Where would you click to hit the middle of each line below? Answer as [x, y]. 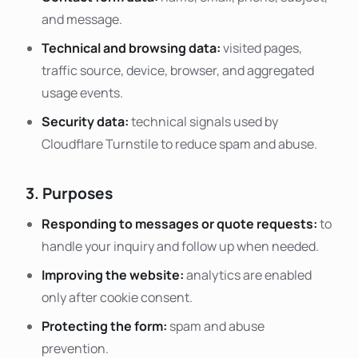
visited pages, [261, 48]
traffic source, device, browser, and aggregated [178, 70]
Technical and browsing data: [131, 48]
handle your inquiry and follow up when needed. [180, 247]
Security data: [85, 121]
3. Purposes [69, 194]
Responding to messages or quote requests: [179, 224]
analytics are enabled [248, 275]
